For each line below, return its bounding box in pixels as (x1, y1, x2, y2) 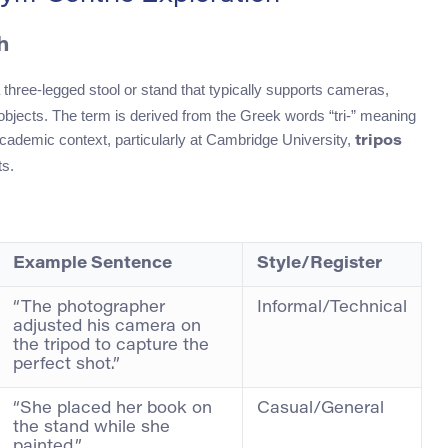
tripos (355, 134, 402, 150)
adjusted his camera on (13, 319, 201, 336)
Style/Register (257, 256, 382, 273)
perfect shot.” (13, 357, 120, 374)
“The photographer (13, 300, 165, 317)
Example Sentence (13, 256, 172, 273)
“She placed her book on (13, 401, 212, 418)
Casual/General (257, 401, 384, 418)
